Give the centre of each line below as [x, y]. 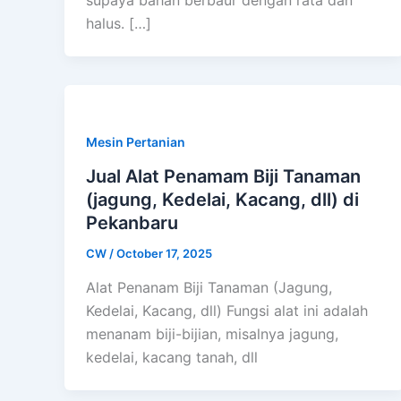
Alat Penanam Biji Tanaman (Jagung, [209, 287]
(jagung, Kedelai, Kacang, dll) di [222, 200]
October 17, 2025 [164, 254]
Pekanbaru [132, 223]
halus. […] [119, 24]
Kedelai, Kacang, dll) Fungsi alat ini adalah [227, 310]
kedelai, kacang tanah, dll [172, 357]
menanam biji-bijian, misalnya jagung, [212, 333]
